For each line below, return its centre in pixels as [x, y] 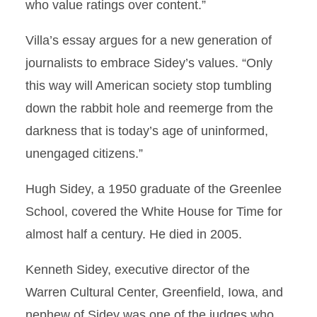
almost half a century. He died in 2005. [134, 234]
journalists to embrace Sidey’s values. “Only [149, 63]
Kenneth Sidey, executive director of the [138, 270]
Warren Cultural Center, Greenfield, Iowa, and [154, 292]
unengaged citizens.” [84, 154]
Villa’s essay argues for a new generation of [149, 40]
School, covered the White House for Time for [154, 212]
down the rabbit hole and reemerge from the [149, 108]
